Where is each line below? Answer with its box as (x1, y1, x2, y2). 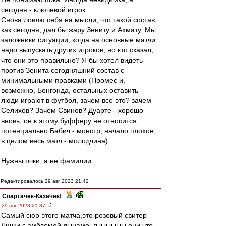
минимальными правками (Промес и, (1, 76, 125, 84)
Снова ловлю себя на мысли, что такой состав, (1, 16, 157, 24)
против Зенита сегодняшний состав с (1, 66, 124, 74)
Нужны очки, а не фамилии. (1, 157, 93, 165)
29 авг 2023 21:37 (2, 203, 47, 208)
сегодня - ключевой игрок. (1, 6, 87, 14)
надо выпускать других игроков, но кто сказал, (1, 46, 153, 54)
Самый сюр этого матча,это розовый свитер (1, 211, 147, 219)
